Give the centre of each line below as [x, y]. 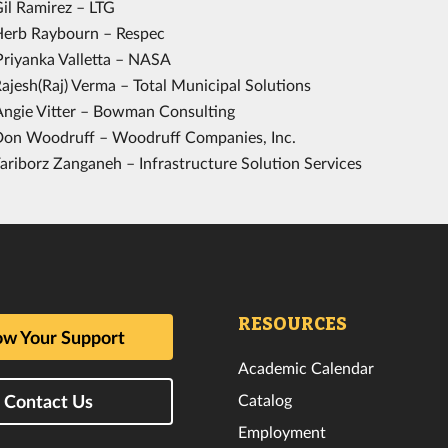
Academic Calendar [306, 367]
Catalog [265, 399]
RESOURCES [292, 324]
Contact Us [49, 401]
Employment [282, 431]
